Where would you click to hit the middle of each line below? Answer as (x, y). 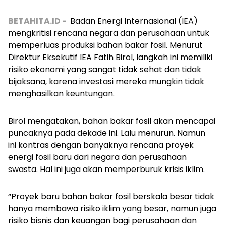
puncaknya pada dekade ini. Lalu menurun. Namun (107, 133)
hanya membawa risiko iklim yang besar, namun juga (112, 209)
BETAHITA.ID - (38, 21)
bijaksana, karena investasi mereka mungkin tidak (106, 82)
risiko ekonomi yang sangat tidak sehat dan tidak (105, 70)
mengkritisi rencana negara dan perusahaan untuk (109, 33)
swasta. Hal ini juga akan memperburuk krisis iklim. (108, 169)
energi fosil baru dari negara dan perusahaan (97, 157)
